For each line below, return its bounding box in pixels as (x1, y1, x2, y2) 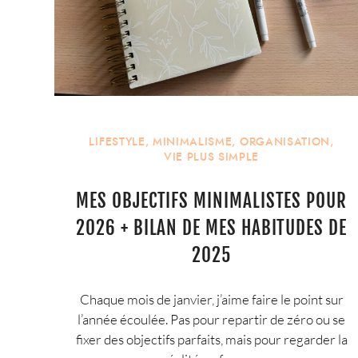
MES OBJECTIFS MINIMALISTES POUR (76, 189, 347, 213)
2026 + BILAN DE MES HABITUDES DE (76, 217, 347, 241)
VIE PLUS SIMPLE (163, 149, 260, 165)
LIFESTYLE (89, 134, 145, 150)
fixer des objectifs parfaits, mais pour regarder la (75, 331, 348, 348)
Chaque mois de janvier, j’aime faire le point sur (79, 291, 344, 308)
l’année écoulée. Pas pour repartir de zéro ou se (78, 311, 346, 328)
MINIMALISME (152, 134, 233, 150)
